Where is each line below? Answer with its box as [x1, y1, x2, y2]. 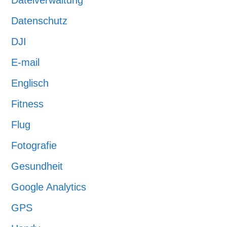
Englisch [11, 78, 49, 89]
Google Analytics [11, 181, 87, 193]
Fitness [11, 98, 44, 109]
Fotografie [11, 140, 57, 151]
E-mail [11, 57, 40, 68]
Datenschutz [11, 15, 68, 26]
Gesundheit [11, 161, 63, 172]
